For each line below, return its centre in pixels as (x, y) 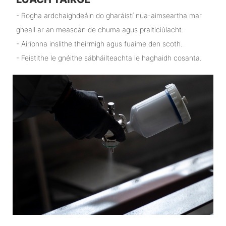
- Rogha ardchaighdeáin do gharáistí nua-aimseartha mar (109, 15)
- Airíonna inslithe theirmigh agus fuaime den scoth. (99, 43)
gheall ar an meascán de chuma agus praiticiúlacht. (100, 29)
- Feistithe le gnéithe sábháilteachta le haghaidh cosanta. (109, 58)
